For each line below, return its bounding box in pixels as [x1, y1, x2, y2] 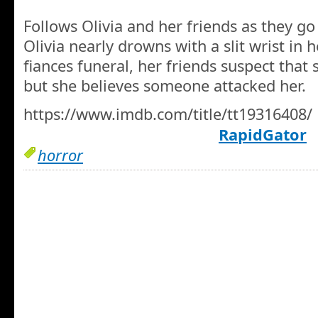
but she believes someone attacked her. [23, 75, 306, 97]
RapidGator [219, 124, 307, 145]
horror [38, 144, 83, 165]
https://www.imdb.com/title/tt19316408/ [23, 103, 312, 124]
